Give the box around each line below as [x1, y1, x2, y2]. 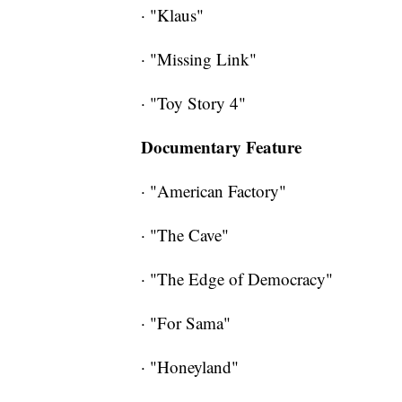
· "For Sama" [141, 311, 231, 335]
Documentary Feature [141, 135, 301, 160]
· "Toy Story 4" [141, 92, 246, 115]
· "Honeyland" [141, 355, 239, 379]
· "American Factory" [141, 179, 286, 203]
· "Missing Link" [141, 48, 257, 71]
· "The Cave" [141, 223, 229, 247]
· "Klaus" [141, 4, 204, 27]
